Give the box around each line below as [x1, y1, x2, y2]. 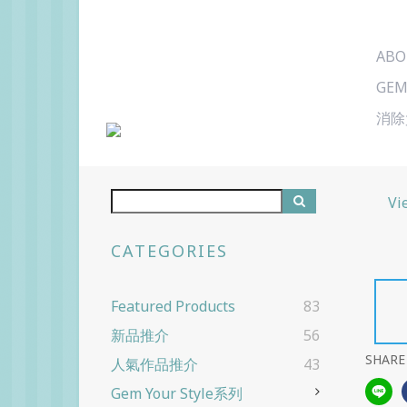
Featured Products [111, 296, 235, 317]
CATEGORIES [111, 240, 228, 263]
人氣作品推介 [111, 354, 198, 375]
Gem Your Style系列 [111, 383, 243, 404]
